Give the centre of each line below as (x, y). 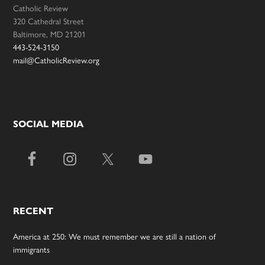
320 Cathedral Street (49, 21)
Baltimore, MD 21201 (50, 34)
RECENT (33, 211)
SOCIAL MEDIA (49, 124)
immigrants (32, 250)
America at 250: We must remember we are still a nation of (115, 237)
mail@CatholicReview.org (56, 60)
